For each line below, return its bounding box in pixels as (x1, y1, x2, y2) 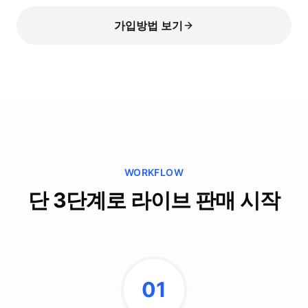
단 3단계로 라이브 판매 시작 (28, 188, 280, 212)
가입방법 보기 (114, 19, 183, 32)
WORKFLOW (124, 166, 184, 178)
